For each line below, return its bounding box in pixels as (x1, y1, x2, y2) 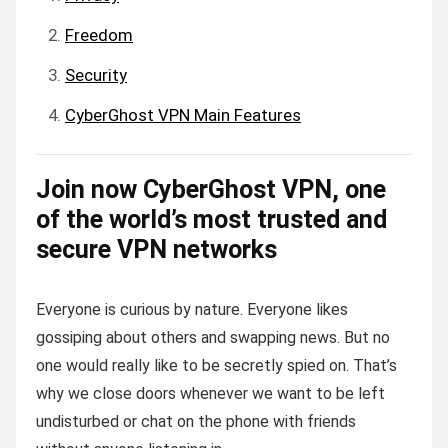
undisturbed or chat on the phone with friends (36, 411, 356, 431)
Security (65, 64, 127, 85)
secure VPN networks (36, 234, 277, 264)
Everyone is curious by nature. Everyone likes (36, 299, 348, 319)
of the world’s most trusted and (36, 204, 387, 234)
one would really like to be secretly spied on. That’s (36, 355, 397, 375)
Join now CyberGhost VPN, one (36, 174, 386, 204)
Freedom (65, 24, 133, 45)
